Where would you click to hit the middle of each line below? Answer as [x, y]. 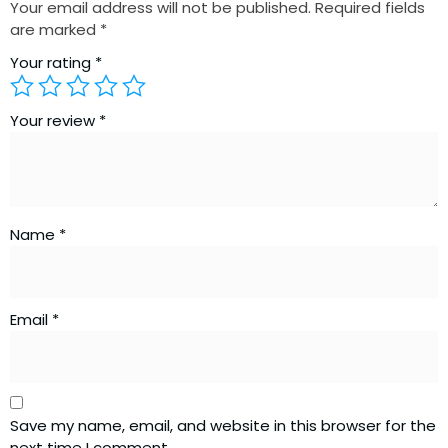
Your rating [52, 63]
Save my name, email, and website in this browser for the [223, 425]
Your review [54, 121]
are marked [55, 30]
